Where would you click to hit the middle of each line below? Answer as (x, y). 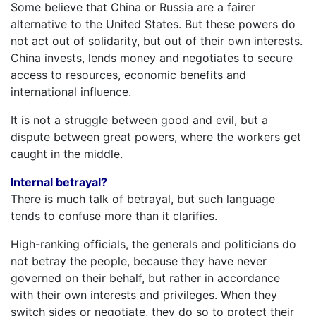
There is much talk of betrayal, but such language (143, 199)
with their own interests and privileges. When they (144, 294)
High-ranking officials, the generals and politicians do (153, 244)
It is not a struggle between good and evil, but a (139, 120)
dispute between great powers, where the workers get (156, 136)
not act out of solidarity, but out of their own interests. (157, 41)
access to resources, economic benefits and (128, 74)
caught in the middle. (67, 153)
